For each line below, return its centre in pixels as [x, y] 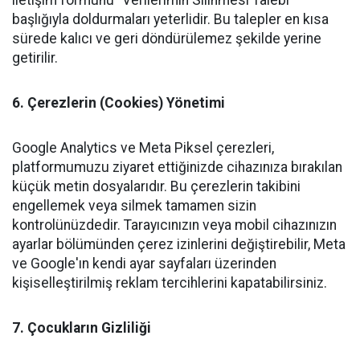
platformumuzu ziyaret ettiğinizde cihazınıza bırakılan [177, 167]
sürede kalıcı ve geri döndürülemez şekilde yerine [167, 39]
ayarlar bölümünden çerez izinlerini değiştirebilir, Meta [179, 244]
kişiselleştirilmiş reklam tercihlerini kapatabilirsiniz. [170, 283]
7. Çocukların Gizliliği [82, 328]
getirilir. [35, 58]
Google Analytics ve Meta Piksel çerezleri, [143, 148]
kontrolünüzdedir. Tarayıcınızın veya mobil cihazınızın [174, 225]
